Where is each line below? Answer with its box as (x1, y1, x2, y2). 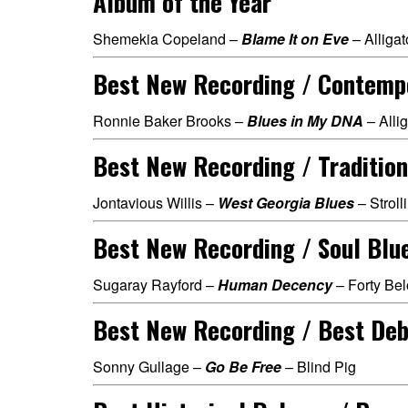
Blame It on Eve (241, 28, 349, 49)
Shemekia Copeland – (93, 28, 241, 49)
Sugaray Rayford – (93, 274, 218, 295)
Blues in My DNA (247, 110, 363, 131)
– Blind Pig (281, 356, 356, 377)
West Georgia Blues (218, 192, 354, 213)
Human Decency (218, 274, 332, 295)
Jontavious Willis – (93, 192, 218, 213)
